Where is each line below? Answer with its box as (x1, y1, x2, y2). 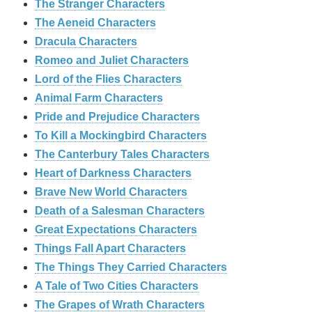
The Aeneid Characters (35, 17, 156, 29)
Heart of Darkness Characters (35, 167, 192, 180)
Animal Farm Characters (35, 92, 163, 104)
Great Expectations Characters (35, 224, 197, 236)
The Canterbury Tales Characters (35, 148, 210, 161)
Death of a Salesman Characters (35, 205, 205, 217)
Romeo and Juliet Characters (35, 54, 189, 67)
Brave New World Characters (35, 186, 187, 198)
